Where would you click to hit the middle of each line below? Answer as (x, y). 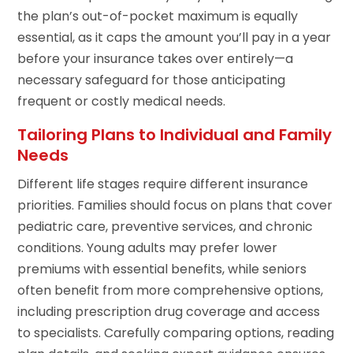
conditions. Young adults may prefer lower (148, 248)
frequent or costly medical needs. (122, 102)
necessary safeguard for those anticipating (152, 80)
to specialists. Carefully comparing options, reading (176, 333)
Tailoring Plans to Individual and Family (175, 135)
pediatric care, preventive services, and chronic (165, 227)
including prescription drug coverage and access (169, 312)
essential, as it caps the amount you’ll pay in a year (175, 38)
